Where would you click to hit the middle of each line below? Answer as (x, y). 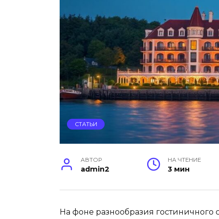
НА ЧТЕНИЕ (184, 160)
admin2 (95, 169)
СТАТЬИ (86, 124)
